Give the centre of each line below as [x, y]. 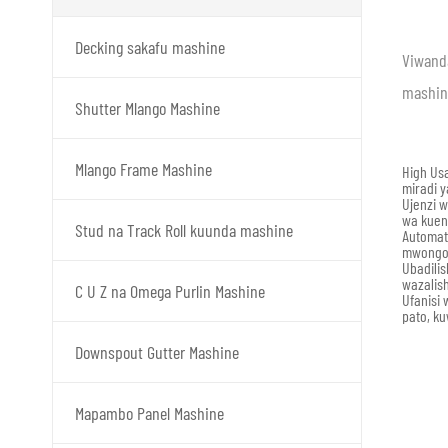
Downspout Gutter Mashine [157, 352]
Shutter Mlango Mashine [147, 108]
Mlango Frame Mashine [143, 169]
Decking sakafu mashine [150, 47]
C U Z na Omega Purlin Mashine [170, 291]
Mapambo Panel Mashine [149, 413]
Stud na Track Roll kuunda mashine [184, 230]
